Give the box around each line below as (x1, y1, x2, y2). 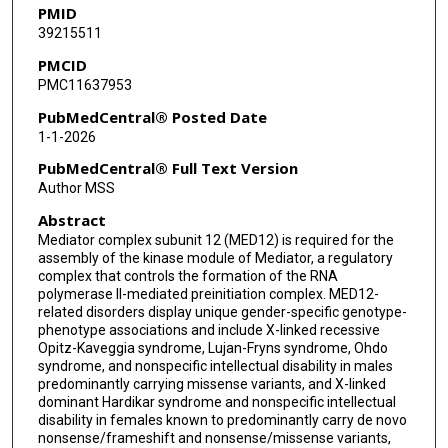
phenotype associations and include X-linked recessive (37, 322, 380, 339)
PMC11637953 (37, 77, 132, 94)
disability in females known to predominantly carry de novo (37, 412, 407, 429)
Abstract (37, 210, 106, 231)
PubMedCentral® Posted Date (37, 106, 267, 127)
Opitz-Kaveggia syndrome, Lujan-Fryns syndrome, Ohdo (37, 340, 388, 357)
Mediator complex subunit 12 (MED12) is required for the (37, 232, 394, 249)
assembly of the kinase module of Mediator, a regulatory (37, 250, 393, 267)
